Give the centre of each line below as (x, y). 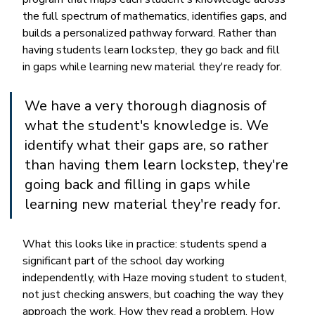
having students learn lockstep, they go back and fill (153, 50)
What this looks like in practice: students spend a (146, 244)
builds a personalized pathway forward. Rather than (151, 33)
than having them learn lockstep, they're (159, 165)
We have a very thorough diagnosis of (148, 105)
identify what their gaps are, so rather (149, 145)
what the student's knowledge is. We (149, 125)
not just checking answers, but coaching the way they (155, 294)
